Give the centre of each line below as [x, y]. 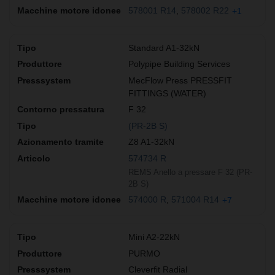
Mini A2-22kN [154, 237]
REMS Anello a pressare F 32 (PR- [190, 172]
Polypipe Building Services [179, 64]
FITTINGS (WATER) [167, 93]
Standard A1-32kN [164, 48]
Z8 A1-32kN [151, 142]
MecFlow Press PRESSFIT [180, 80]
